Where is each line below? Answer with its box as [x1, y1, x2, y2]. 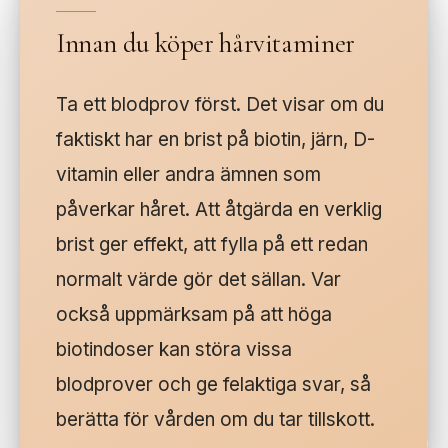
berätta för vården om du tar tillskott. [56, 408, 375, 432]
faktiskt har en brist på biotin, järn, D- [56, 128, 375, 152]
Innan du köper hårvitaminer [56, 27, 355, 61]
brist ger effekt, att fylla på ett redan [56, 233, 368, 257]
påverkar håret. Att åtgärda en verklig [56, 198, 382, 222]
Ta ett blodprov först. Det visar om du [56, 93, 384, 117]
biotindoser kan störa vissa [56, 338, 292, 362]
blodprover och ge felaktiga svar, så [56, 373, 371, 397]
